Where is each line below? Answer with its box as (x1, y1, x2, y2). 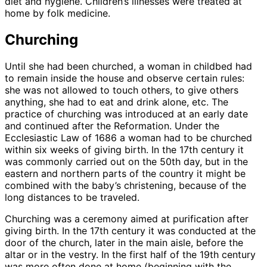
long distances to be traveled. (5, 191, 139, 203)
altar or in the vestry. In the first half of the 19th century (5, 248, 256, 260)
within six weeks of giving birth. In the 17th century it (5, 143, 244, 156)
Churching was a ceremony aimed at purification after (5, 212, 249, 225)
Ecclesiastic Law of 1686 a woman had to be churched (5, 131, 252, 144)
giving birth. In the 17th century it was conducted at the (5, 224, 256, 237)
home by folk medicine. (5, 7, 110, 19)
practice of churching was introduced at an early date (5, 107, 248, 120)
